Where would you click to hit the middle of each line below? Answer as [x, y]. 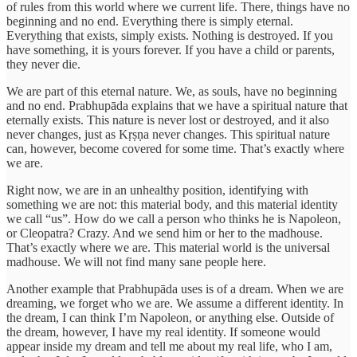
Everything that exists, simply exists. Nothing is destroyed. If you [170, 35]
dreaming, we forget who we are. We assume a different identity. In [175, 303]
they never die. [43, 64]
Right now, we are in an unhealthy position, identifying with [157, 190]
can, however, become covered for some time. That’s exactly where [175, 148]
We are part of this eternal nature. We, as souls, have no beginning [172, 91]
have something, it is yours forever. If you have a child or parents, [171, 49]
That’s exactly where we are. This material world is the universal [168, 247]
